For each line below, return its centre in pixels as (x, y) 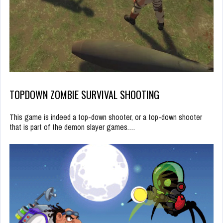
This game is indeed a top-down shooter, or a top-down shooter (106, 117)
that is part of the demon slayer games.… (72, 127)
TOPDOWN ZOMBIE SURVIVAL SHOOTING (84, 94)
